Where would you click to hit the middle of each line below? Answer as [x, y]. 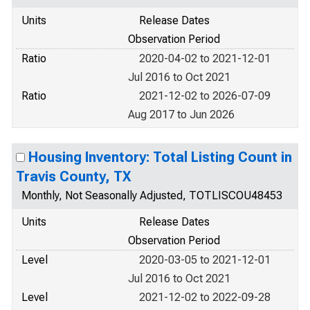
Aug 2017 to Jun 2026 [181, 115]
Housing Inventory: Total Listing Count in [160, 157]
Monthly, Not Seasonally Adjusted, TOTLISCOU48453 [152, 195]
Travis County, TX [73, 176]
